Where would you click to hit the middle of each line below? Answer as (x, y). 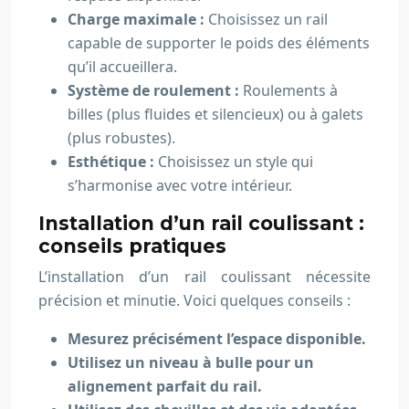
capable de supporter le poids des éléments (219, 43)
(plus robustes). (121, 138)
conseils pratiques (132, 246)
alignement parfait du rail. (165, 386)
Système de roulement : (155, 90)
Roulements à (290, 90)
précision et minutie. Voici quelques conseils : (194, 300)
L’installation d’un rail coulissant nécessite (204, 277)
